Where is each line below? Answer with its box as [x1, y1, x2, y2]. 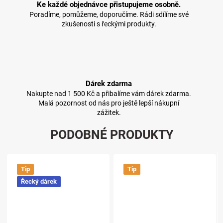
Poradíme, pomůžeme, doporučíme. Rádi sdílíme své [29, 10, 189, 19]
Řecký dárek [21, 178, 57, 186]
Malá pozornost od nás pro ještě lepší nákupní [38, 99, 180, 108]
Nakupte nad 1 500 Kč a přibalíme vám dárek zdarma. [26, 90, 192, 98]
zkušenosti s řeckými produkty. [61, 20, 156, 28]
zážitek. [97, 109, 121, 117]
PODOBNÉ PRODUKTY [50, 127, 173, 142]
